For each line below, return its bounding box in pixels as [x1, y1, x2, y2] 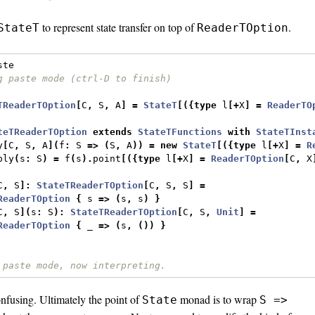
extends [93, 127, 133, 138]
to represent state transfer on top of [39, 19, 197, 34]
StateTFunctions [138, 127, 223, 138]
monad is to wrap [177, 291, 259, 307]
